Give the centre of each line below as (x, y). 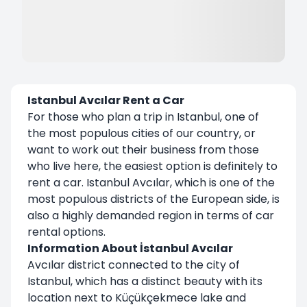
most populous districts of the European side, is (153, 199)
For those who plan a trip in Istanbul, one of (143, 116)
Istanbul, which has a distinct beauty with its (145, 281)
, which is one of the (222, 182)
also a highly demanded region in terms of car (151, 215)
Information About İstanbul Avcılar (130, 248)
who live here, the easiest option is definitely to (152, 166)
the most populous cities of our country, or (142, 133)
